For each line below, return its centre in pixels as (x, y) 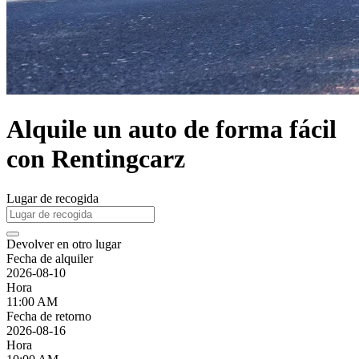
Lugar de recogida (52, 198)
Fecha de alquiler (50, 258)
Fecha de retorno (49, 316)
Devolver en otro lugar (64, 244)
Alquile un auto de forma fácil (171, 129)
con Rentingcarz (96, 159)
